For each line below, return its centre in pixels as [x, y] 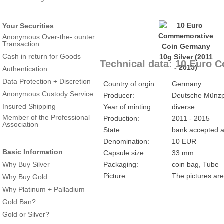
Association [20, 124]
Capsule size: [125, 153]
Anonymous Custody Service [48, 94]
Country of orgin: [130, 84]
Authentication [25, 69]
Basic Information [33, 152]
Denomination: [126, 141]
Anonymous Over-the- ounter [49, 37]
